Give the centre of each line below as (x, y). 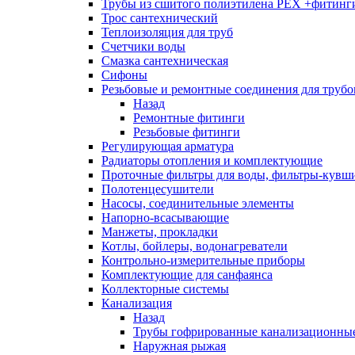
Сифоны (124, 75)
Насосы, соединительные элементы (198, 203)
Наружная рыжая (179, 346)
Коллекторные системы (165, 289)
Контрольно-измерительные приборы (203, 260)
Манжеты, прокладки (160, 232)
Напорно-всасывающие (165, 218)
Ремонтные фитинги (189, 118)
